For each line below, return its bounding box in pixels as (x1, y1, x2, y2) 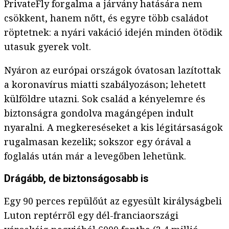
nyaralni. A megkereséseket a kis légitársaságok (4, 121, 223, 134)
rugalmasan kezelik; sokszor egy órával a (4, 135, 191, 148)
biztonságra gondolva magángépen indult (4, 107, 194, 120)
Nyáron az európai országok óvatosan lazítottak (4, 64, 221, 77)
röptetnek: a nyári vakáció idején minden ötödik (4, 26, 222, 39)
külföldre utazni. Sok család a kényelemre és (4, 93, 205, 105)
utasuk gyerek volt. (4, 40, 91, 53)
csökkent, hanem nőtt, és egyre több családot (4, 12, 209, 25)
